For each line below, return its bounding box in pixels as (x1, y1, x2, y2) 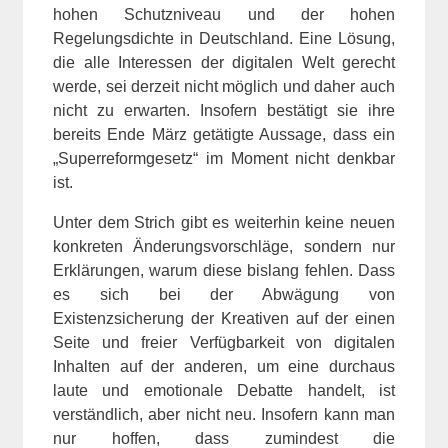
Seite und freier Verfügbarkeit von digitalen (53, 333, 395, 351)
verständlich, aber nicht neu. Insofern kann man (53, 405, 395, 423)
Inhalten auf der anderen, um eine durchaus (53, 357, 395, 375)
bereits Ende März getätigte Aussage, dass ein (53, 125, 395, 143)
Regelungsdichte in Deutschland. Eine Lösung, (53, 29, 395, 47)
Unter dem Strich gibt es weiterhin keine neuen (53, 213, 395, 231)
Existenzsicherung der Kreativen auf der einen (53, 309, 395, 327)
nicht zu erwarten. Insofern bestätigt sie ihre (53, 101, 395, 119)
